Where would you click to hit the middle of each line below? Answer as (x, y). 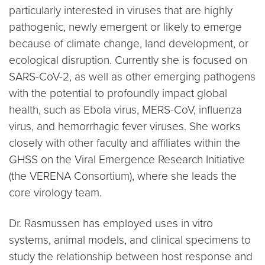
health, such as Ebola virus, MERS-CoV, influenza (125, 110)
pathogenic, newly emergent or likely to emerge (125, 27)
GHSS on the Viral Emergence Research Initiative (127, 159)
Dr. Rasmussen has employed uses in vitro (111, 223)
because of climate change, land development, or (129, 43)
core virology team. (55, 193)
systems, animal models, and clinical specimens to (130, 240)
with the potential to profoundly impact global (118, 93)
